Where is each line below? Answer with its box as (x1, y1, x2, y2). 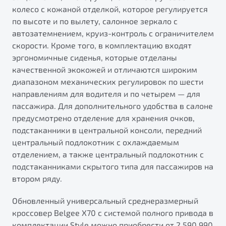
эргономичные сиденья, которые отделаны (12, 52, 177, 63)
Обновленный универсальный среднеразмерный (12, 196, 198, 206)
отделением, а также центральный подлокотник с (12, 149, 204, 159)
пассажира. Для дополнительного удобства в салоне (12, 101, 213, 111)
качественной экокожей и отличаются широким (12, 65, 197, 75)
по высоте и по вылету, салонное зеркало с (12, 16, 178, 26)
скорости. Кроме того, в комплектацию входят (12, 40, 192, 50)
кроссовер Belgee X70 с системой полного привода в (12, 208, 213, 218)
